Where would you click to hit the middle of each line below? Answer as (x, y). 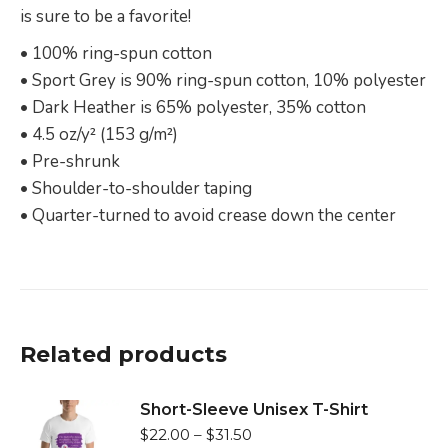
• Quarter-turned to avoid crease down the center (208, 215)
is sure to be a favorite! (105, 16)
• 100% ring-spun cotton (116, 53)
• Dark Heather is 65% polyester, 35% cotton (193, 107)
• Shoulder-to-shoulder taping (136, 188)
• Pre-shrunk (70, 161)
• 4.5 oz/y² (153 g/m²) (99, 134)
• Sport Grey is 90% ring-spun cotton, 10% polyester (223, 80)
